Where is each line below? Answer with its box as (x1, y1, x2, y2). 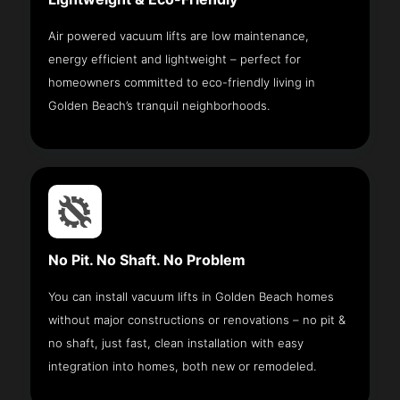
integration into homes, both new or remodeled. (48, 358, 317, 373)
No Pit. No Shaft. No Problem (48, 251, 246, 269)
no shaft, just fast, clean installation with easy (48, 335, 304, 350)
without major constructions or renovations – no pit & (48, 312, 346, 327)
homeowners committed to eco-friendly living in (48, 74, 316, 89)
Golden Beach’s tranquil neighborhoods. (48, 97, 271, 112)
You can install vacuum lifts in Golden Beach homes (48, 288, 335, 304)
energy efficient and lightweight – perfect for (48, 51, 302, 66)
